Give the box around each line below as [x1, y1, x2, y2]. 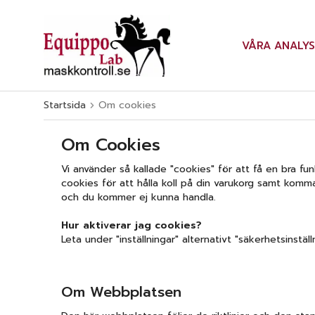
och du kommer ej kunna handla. [61, 190, 216, 205]
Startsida [44, 98, 86, 112]
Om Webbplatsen [61, 281, 181, 302]
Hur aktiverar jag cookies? [61, 218, 202, 233]
